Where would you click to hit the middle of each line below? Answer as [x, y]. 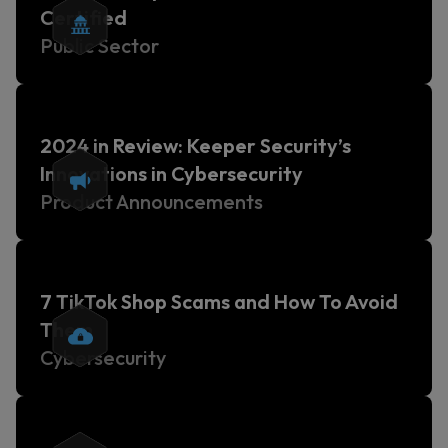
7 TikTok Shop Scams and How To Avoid [219, 301]
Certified [83, 17]
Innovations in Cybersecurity [171, 173]
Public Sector [99, 45]
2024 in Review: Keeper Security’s [195, 145]
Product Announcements [151, 201]
